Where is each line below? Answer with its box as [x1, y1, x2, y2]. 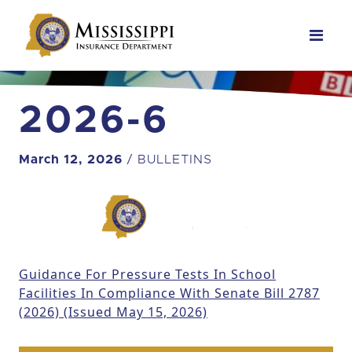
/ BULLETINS [126, 153, 212, 166]
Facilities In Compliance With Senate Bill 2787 [19, 284, 320, 302]
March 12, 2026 [19, 153, 126, 166]
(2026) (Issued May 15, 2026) [19, 303, 207, 321]
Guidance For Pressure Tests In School [19, 266, 276, 283]
